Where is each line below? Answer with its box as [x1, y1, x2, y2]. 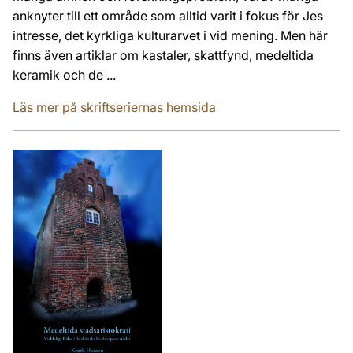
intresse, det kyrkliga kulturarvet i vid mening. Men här [13, 27, 328, 43]
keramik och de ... [13, 66, 116, 83]
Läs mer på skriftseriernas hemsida [13, 98, 216, 115]
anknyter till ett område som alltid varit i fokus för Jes [13, 7, 323, 24]
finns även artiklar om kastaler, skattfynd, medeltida [13, 46, 314, 63]
